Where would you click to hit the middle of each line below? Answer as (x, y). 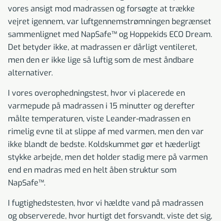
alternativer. (30, 73)
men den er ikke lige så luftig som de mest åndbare (101, 60)
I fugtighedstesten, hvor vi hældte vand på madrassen (106, 203)
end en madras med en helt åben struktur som (92, 170)
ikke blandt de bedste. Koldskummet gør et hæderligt (104, 145)
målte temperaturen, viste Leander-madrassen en (99, 119)
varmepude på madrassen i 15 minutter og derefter (101, 106)
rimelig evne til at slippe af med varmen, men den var (106, 132)
